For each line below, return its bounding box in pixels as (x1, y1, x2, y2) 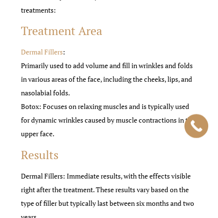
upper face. (21, 129, 55, 139)
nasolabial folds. (21, 88, 71, 98)
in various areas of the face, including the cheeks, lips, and (21, 74, 193, 84)
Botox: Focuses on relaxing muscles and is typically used (21, 102, 190, 111)
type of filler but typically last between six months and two (21, 198, 195, 208)
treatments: (21, 5, 56, 15)
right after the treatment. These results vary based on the (21, 184, 189, 194)
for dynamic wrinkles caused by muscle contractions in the (21, 115, 196, 125)
